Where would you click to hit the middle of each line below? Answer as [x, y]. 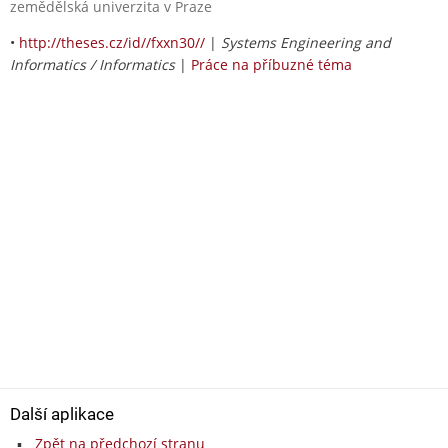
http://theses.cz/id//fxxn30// [112, 42]
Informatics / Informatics [92, 64]
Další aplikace [62, 413]
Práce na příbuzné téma [271, 64]
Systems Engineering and [306, 42]
